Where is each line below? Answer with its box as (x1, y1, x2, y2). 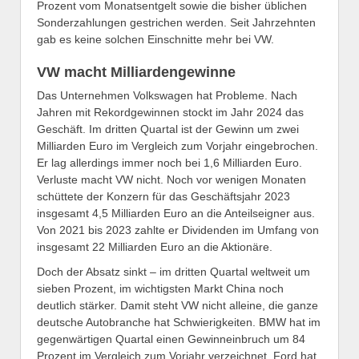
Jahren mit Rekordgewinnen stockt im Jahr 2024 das (37, 106, 304, 119)
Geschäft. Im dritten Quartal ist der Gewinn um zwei (37, 123, 299, 135)
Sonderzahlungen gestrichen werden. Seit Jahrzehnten (37, 15, 316, 29)
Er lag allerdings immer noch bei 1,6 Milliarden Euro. (37, 156, 302, 169)
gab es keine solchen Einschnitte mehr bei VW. (37, 32, 274, 46)
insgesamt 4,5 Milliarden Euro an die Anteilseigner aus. (37, 207, 315, 220)
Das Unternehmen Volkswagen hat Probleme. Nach (37, 89, 297, 102)
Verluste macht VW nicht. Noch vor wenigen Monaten (37, 173, 306, 186)
